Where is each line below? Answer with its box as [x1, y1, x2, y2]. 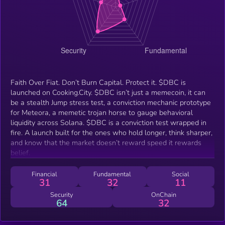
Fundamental [93, 169, 132, 179]
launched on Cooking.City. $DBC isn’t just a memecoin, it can [11, 87, 205, 97]
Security [50, 190, 73, 199]
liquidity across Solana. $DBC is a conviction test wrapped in [11, 117, 86, 128]
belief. [11, 147, 30, 158]
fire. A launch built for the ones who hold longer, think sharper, [11, 127, 212, 138]
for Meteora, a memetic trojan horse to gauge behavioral [11, 107, 193, 118]
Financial [32, 169, 58, 179]
